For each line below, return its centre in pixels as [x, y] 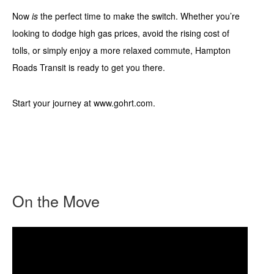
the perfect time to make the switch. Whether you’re [140, 16]
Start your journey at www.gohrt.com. [84, 103]
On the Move [56, 201]
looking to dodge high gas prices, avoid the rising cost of [121, 33]
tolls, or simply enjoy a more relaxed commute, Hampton [121, 50]
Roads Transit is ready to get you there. [89, 68]
